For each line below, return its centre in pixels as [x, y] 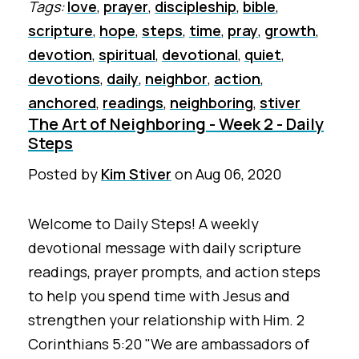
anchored [62, 103]
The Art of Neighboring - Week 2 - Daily [176, 124]
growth [290, 31]
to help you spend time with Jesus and [159, 295]
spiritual [127, 55]
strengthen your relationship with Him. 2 [166, 319]
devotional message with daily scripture [165, 247]
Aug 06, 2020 [238, 173]
